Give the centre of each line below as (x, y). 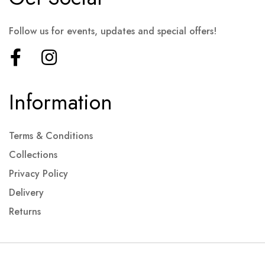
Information (61, 102)
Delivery (26, 193)
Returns (25, 211)
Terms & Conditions (51, 136)
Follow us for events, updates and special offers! (113, 31)
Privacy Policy (38, 174)
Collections (33, 155)
